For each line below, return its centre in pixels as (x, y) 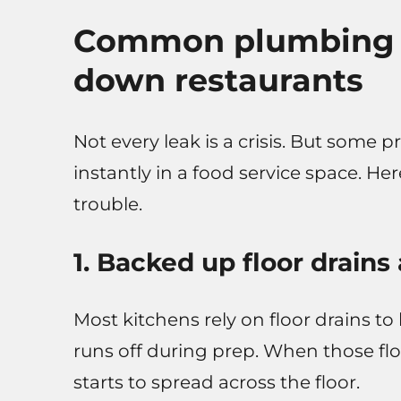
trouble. (107, 205)
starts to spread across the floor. (216, 383)
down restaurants (218, 81)
